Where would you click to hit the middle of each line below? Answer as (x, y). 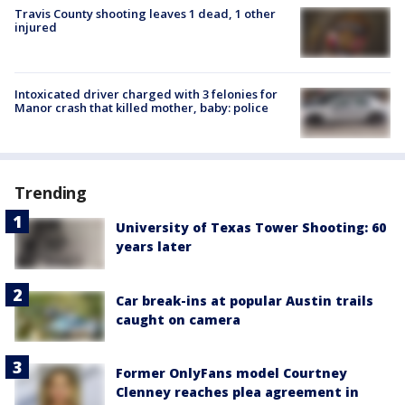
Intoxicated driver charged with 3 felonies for (146, 94)
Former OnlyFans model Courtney (231, 372)
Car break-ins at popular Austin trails (245, 300)
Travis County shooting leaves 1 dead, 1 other (145, 13)
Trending (51, 193)
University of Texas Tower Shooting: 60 (251, 228)
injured (36, 27)
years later (154, 247)
